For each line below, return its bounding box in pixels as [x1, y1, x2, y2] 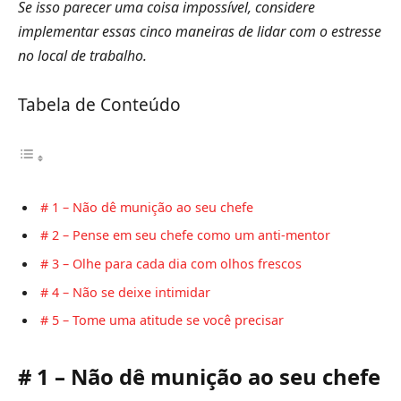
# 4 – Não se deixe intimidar [40, 283, 210, 301]
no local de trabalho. [18, 46, 147, 65]
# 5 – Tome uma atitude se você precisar [40, 311, 284, 329]
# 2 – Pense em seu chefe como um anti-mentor [40, 226, 330, 244]
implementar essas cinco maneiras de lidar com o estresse [18, 21, 381, 41]
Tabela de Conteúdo [18, 92, 181, 116]
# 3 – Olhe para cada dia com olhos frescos [40, 255, 302, 272]
